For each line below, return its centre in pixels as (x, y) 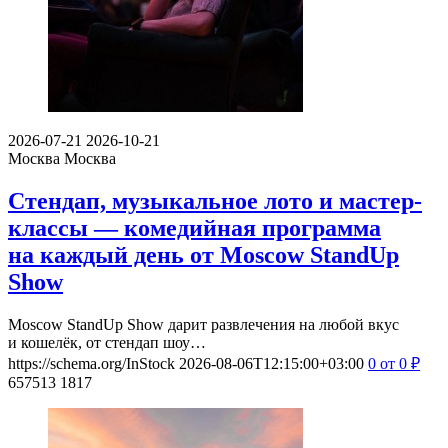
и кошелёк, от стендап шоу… (107, 342)
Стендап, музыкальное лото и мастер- (215, 201)
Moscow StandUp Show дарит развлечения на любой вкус (203, 324)
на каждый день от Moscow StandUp (203, 255)
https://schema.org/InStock (91, 363)
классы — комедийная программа (194, 228)
